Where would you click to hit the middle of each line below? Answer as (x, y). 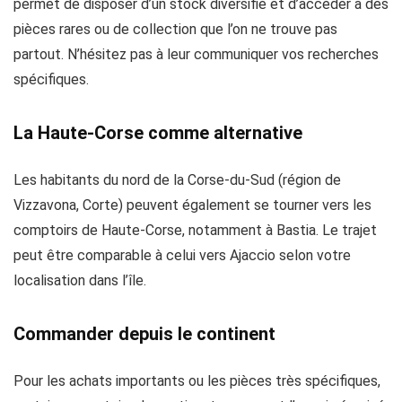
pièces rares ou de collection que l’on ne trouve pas (175, 30)
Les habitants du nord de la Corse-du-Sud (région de (177, 180)
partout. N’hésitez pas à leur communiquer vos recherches (196, 55)
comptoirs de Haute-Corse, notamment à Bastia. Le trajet (195, 231)
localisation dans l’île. (80, 281)
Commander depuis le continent (144, 334)
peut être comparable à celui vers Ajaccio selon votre (182, 256)
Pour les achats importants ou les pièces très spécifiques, (197, 381)
